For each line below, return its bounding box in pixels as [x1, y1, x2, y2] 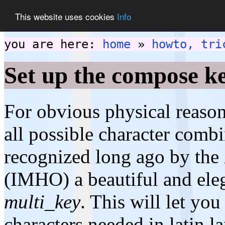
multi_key [4, 190, 80, 212]
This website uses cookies [15, 10, 117, 23]
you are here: [4, 37, 102, 51]
